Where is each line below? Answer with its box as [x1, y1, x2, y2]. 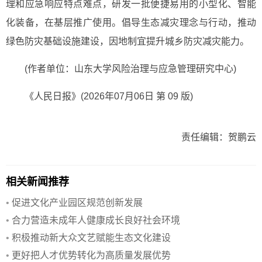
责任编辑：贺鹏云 [181, 132, 256, 142]
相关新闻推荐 [6, 175, 69, 188]
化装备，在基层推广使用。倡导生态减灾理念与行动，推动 [6, 17, 256, 27]
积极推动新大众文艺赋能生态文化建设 [12, 233, 171, 243]
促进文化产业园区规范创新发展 [12, 198, 143, 208]
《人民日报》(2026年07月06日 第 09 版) [25, 91, 193, 101]
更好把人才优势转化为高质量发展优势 [12, 250, 171, 261]
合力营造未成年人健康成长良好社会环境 [12, 215, 180, 226]
